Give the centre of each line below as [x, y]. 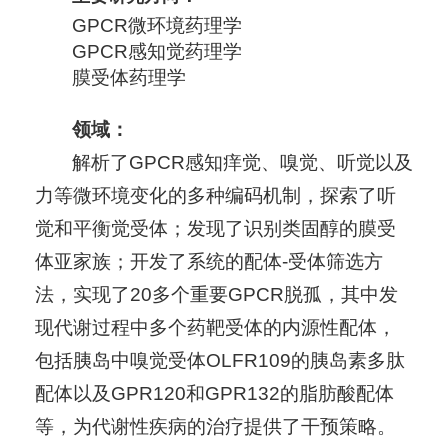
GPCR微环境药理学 [156, 26]
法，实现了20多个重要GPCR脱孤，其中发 [216, 295]
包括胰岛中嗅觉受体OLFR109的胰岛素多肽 [219, 361]
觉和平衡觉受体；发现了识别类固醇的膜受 [215, 229]
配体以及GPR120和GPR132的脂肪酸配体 [214, 394]
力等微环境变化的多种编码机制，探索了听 [215, 196]
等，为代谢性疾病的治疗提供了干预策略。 [215, 427]
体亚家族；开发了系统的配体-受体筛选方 [208, 262]
